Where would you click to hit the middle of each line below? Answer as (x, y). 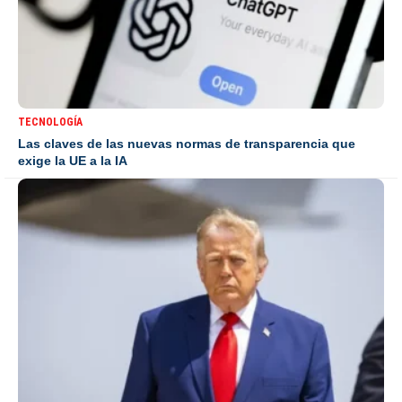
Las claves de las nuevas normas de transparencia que (187, 144)
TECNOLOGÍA (50, 122)
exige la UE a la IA (73, 161)
